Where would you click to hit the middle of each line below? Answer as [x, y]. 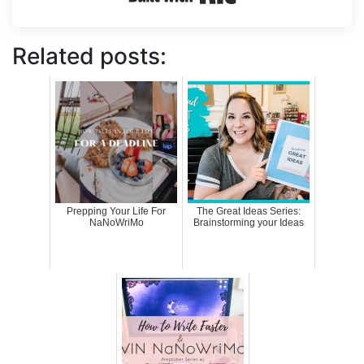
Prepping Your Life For [116, 211]
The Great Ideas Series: [249, 211]
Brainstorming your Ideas [249, 222]
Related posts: [89, 56]
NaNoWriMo [116, 222]
